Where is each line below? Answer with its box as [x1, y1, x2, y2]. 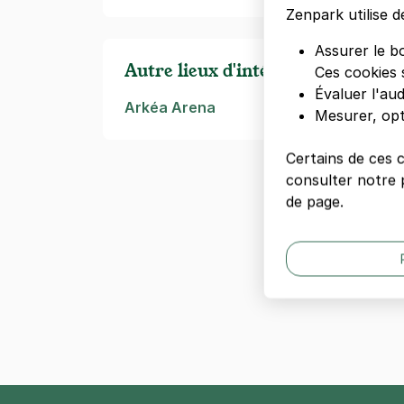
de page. [286, 192, 344, 211]
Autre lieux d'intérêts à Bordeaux [124, 59, 401, 82]
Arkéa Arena [124, 97, 216, 116]
